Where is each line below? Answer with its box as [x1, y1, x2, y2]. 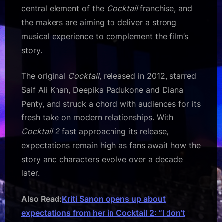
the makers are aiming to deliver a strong [21, 17, 176, 28]
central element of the [21, 3, 107, 14]
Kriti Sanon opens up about [62, 194, 166, 204]
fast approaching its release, [59, 126, 168, 137]
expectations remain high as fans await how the [21, 140, 201, 151]
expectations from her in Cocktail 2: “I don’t [21, 208, 185, 218]
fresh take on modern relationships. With [21, 112, 173, 123]
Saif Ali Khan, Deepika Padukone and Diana [21, 85, 183, 95]
